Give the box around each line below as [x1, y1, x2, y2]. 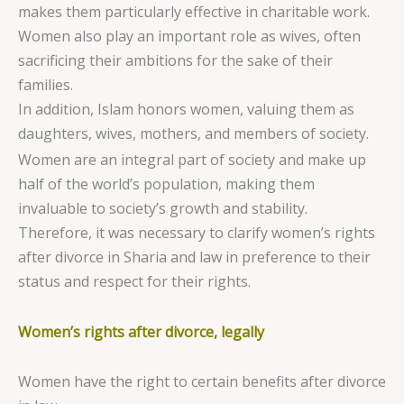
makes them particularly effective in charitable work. [18, 2, 370, 23]
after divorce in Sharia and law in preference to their [18, 246, 371, 267]
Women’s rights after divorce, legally [18, 321, 264, 342]
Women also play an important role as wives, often [18, 26, 361, 47]
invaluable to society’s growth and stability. [18, 197, 308, 218]
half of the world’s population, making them [18, 173, 315, 194]
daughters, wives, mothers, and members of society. [18, 124, 369, 144]
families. [18, 75, 73, 96]
